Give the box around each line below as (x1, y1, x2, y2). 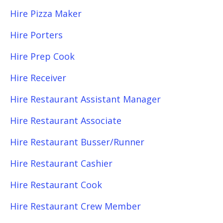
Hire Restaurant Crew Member (10, 200, 141, 212)
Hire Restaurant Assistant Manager (10, 93, 161, 105)
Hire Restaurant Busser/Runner (10, 136, 144, 148)
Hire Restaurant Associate (10, 114, 121, 126)
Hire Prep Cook (10, 50, 75, 62)
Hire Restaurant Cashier (10, 157, 112, 169)
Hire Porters (10, 29, 63, 41)
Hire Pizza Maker (10, 7, 82, 19)
